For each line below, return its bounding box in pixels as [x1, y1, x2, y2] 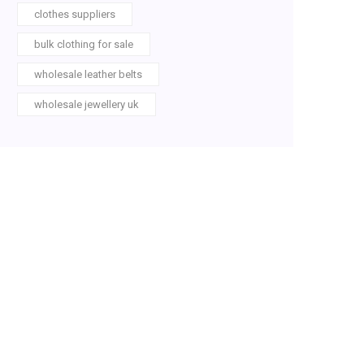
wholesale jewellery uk [34, 97, 139, 110]
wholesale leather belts [34, 67, 142, 80]
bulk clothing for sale [34, 37, 133, 50]
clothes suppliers [34, 7, 115, 20]
